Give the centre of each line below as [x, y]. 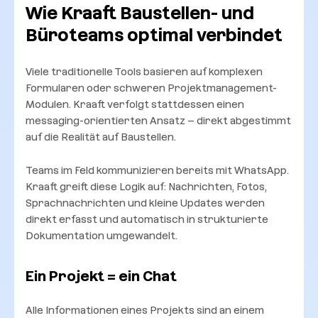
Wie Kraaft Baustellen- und [140, 13]
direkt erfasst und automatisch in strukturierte [147, 219]
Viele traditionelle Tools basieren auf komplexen [144, 71]
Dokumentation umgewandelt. [102, 235]
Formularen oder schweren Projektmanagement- [151, 88]
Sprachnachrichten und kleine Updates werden [145, 203]
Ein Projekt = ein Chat [101, 276]
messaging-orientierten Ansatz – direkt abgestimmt [158, 120]
